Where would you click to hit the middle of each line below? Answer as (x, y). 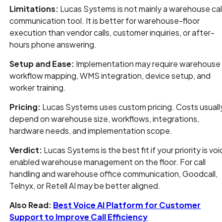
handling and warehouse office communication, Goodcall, (114, 174)
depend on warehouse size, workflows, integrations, (105, 119)
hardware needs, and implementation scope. (91, 131)
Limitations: (34, 9)
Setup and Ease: (42, 64)
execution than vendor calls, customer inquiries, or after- (112, 33)
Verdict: (26, 150)
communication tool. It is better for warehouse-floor (105, 21)
